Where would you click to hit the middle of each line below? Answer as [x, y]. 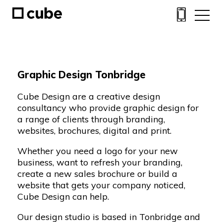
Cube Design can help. [63, 196]
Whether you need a [61, 151]
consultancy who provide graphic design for [108, 108]
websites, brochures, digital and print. [94, 131]
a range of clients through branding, [91, 119]
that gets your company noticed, [118, 185]
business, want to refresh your [80, 162]
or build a [156, 174]
